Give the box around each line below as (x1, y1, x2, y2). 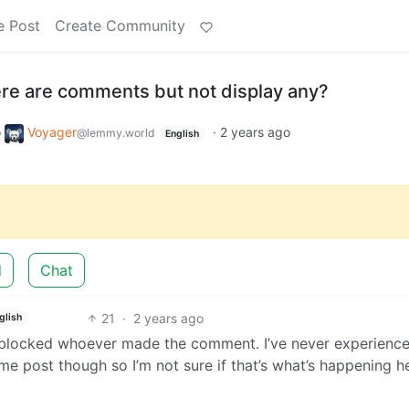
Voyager (27, 124, 77, 140)
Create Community (55, 16, 185, 35)
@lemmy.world (77, 126, 155, 140)
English (164, 128, 199, 140)
